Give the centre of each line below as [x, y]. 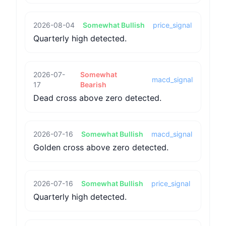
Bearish [93, 84]
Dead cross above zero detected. [97, 98]
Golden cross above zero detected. [101, 147]
